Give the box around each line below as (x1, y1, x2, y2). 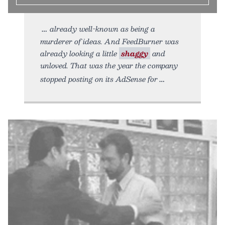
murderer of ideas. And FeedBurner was (40, 35, 179, 47)
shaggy (121, 47, 148, 59)
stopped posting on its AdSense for (40, 72, 158, 85)
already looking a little (40, 47, 119, 59)
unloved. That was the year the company (40, 59, 178, 71)
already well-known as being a (50, 22, 155, 35)
